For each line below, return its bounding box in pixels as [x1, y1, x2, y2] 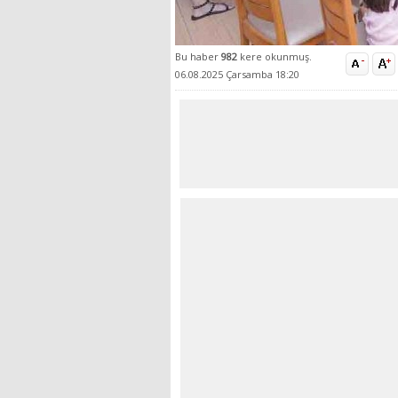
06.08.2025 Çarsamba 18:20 [175, 68, 299, 82]
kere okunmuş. [240, 50, 312, 64]
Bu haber [175, 50, 221, 64]
